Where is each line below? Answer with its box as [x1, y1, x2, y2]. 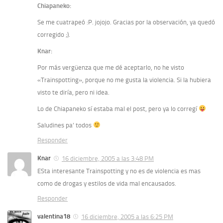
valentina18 [37, 212, 70, 220]
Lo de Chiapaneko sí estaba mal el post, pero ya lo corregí [37, 105, 199, 112]
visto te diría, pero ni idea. [37, 89, 110, 96]
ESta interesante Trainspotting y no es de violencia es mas [37, 167, 201, 175]
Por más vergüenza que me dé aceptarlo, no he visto [37, 64, 184, 71]
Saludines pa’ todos [37, 121, 93, 129]
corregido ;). [37, 31, 70, 38]
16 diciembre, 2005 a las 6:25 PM [81, 213, 173, 221]
